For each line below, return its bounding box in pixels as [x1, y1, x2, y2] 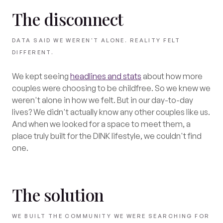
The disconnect [12, 7, 123, 30]
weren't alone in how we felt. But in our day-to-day [12, 95, 193, 105]
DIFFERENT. [12, 49, 54, 56]
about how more [141, 71, 203, 81]
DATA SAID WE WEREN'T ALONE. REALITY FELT [12, 37, 181, 44]
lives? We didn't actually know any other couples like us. [12, 107, 210, 117]
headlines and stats [70, 71, 141, 81]
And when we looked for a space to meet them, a [12, 119, 191, 129]
